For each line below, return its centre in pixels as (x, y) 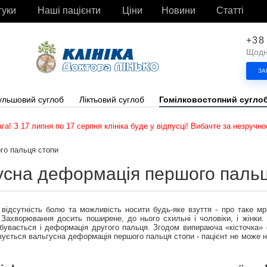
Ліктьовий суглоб (111, 100)
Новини (178, 10)
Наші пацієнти (69, 10)
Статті (230, 10)
